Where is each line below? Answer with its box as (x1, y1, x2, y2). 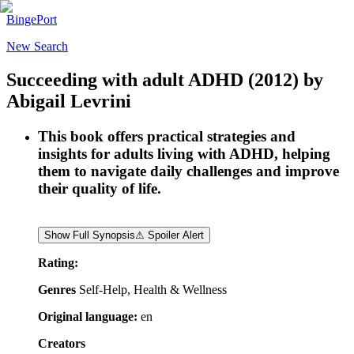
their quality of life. (38, 179, 161, 197)
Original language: (38, 309, 137, 323)
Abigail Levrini (6, 90, 131, 111)
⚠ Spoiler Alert (135, 228, 204, 241)
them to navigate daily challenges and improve (38, 162, 339, 179)
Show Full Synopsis (44, 228, 135, 241)
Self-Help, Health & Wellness (79, 282, 227, 296)
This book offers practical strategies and (38, 127, 296, 145)
